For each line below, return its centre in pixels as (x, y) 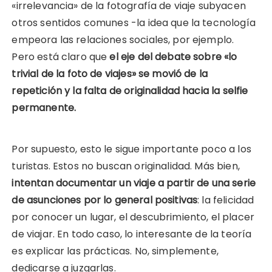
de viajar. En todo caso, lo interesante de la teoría (132, 234)
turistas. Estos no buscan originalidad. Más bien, (126, 166)
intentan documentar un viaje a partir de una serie (134, 183)
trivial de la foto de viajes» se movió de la (110, 73)
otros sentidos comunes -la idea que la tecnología (134, 22)
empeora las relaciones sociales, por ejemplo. (124, 39)
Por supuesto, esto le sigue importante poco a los (131, 149)
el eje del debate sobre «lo (173, 56)
